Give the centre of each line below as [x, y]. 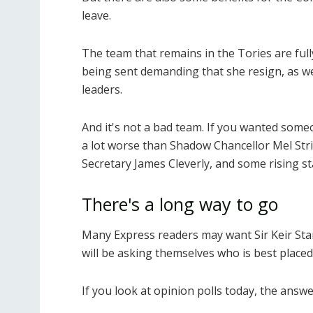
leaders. [102, 90]
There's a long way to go [180, 204]
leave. [96, 16]
